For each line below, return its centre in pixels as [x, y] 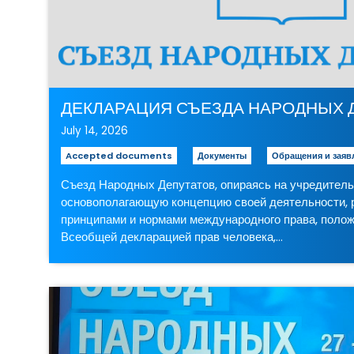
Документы [222, 155]
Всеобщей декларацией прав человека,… [172, 236]
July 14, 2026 [95, 130]
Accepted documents [119, 155]
